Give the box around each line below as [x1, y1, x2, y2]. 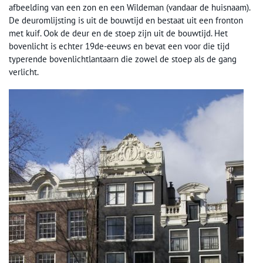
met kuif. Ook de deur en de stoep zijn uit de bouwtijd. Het [9, 28, 228, 39]
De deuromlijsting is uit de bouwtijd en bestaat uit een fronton [9, 15, 243, 26]
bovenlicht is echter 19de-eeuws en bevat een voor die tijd [9, 41, 230, 52]
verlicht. [9, 66, 39, 77]
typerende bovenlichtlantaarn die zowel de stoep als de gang [9, 53, 237, 65]
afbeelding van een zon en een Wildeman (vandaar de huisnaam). [9, 2, 250, 13]
